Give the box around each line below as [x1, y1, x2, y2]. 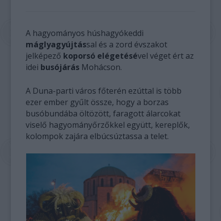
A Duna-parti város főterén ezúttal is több [26, 85, 182, 96]
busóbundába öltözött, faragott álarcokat [26, 108, 181, 119]
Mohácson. [81, 62, 122, 73]
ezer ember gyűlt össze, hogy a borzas [26, 97, 169, 108]
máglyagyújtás [26, 39, 87, 50]
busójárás [40, 62, 82, 73]
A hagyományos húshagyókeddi [26, 28, 144, 38]
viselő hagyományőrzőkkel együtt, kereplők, [26, 119, 190, 130]
